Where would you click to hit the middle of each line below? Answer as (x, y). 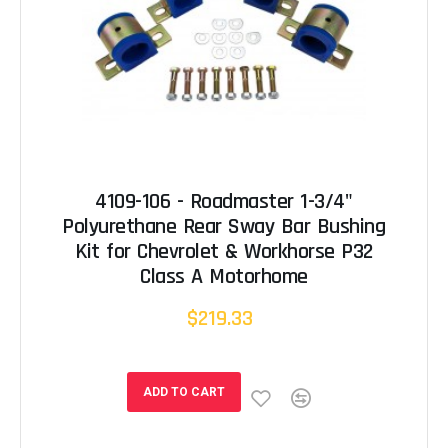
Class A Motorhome (224, 277)
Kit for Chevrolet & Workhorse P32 (224, 252)
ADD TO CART (183, 392)
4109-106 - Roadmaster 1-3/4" (224, 202)
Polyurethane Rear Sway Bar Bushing (224, 227)
